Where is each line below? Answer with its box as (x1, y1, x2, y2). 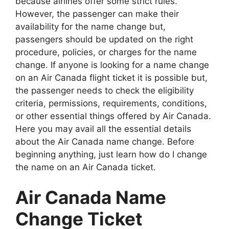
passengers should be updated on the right (15, 34, 193, 44)
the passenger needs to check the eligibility (15, 85, 194, 96)
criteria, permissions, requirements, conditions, (15, 98, 207, 108)
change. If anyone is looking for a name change (15, 59, 209, 70)
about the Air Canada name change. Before (15, 136, 194, 147)
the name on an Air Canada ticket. (15, 162, 156, 172)
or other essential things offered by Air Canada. (15, 110, 211, 121)
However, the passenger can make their (15, 8, 179, 19)
